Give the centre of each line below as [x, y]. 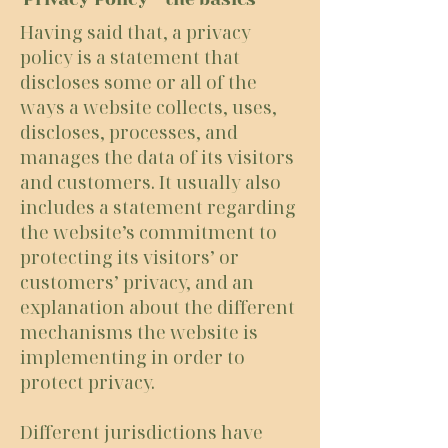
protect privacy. [89, 382]
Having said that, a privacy [135, 32]
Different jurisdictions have [141, 432]
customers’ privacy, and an [137, 282]
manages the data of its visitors [157, 157]
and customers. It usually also [150, 182]
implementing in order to [132, 357]
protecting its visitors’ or [129, 257]
